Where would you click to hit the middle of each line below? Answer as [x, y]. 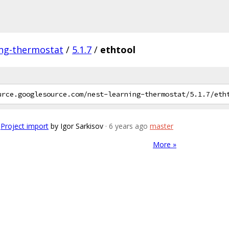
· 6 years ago [127, 126]
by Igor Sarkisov [77, 126]
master [162, 126]
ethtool [118, 50]
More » [165, 144]
